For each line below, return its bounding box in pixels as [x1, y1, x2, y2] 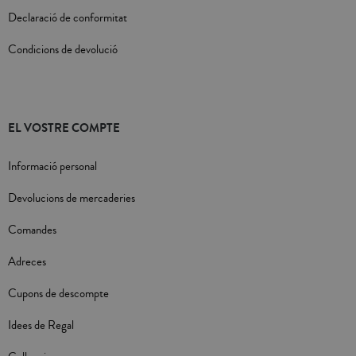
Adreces [8, 253, 46, 271]
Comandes [8, 222, 56, 239]
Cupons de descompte [8, 285, 109, 303]
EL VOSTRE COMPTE [8, 119, 120, 137]
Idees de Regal [8, 317, 74, 335]
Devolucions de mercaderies [8, 190, 135, 207]
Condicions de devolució [8, 41, 118, 59]
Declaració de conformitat [8, 10, 127, 27]
